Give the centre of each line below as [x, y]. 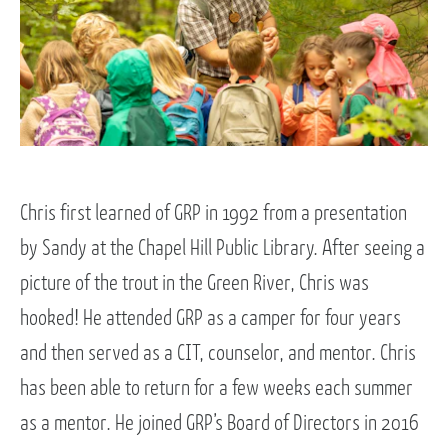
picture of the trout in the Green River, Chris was [194, 283]
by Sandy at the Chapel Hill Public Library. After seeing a [222, 248]
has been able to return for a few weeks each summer [216, 388]
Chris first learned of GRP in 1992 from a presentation [213, 213]
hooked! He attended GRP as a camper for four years [210, 318]
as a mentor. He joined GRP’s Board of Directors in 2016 [219, 423]
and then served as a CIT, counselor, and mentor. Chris [218, 353]
